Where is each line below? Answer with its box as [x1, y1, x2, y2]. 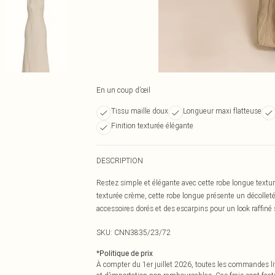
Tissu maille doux [111, 106, 168, 115]
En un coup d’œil [96, 85, 150, 95]
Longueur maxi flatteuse [183, 106, 261, 115]
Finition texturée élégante [111, 121, 193, 130]
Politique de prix [99, 249, 153, 258]
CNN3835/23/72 [114, 228, 171, 237]
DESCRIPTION [96, 156, 143, 165]
